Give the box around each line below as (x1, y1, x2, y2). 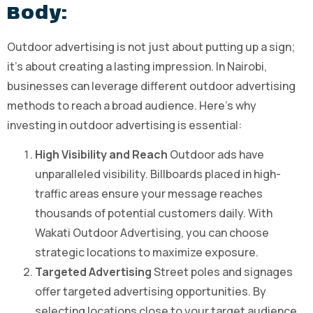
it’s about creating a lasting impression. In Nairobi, (7, 58, 267, 74)
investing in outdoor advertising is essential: (7, 117, 242, 133)
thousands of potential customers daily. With (35, 205, 272, 221)
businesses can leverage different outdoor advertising (7, 78, 296, 94)
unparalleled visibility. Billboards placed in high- (35, 166, 281, 182)
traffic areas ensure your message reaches (35, 186, 263, 202)
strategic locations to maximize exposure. (35, 245, 259, 261)
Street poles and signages (152, 264, 293, 280)
